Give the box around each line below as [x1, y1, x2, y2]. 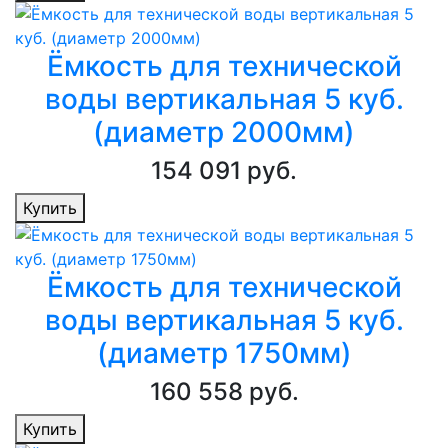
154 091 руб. [151, 156, 297, 186]
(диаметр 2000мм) [93, 115, 355, 150]
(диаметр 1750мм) [96, 336, 352, 371]
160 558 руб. [149, 377, 299, 407]
